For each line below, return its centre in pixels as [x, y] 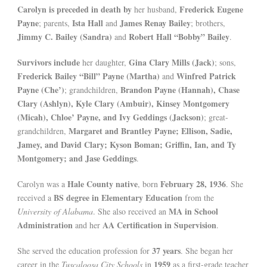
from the [198, 198]
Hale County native [103, 184]
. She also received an [131, 212]
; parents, [55, 23]
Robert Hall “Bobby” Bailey [179, 37]
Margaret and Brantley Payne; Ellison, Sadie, [150, 131]
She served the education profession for [85, 251]
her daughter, [104, 63]
